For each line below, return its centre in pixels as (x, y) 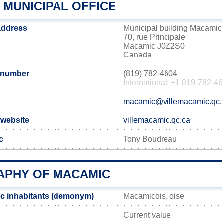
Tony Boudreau (150, 139)
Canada (138, 55)
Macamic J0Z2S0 (154, 46)
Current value (147, 215)
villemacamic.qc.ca (157, 120)
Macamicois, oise (154, 196)
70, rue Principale (154, 37)
